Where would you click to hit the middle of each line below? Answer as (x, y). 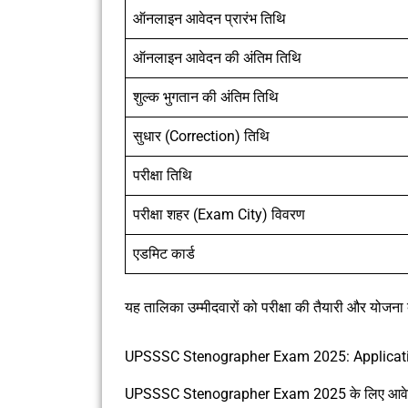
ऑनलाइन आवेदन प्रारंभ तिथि (209, 19)
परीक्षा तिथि (163, 176)
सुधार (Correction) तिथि (201, 137)
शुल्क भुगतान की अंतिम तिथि (206, 97)
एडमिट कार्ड (164, 254)
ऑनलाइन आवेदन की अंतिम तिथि (217, 58)
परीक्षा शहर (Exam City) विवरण (219, 215)
